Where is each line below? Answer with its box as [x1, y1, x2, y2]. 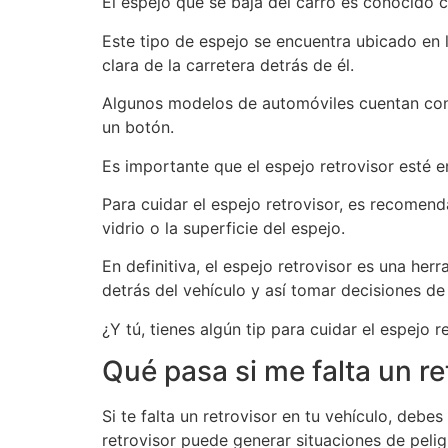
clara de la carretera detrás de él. [102, 54, 354, 75]
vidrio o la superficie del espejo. [102, 217, 345, 238]
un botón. [102, 117, 174, 138]
